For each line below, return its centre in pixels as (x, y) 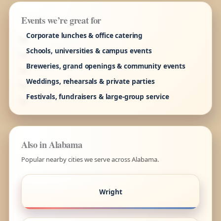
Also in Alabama (52, 144)
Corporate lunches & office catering (84, 35)
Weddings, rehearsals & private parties (90, 81)
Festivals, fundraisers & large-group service (97, 96)
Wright (110, 192)
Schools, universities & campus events (89, 50)
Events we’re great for (61, 20)
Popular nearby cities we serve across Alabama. (90, 159)
